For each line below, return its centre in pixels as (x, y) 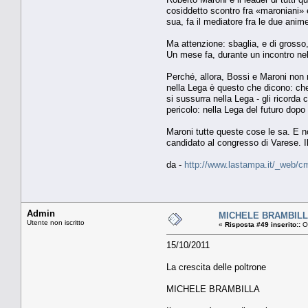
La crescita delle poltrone (216, 267)
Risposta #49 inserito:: (263, 224)
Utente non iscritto (56, 222)
